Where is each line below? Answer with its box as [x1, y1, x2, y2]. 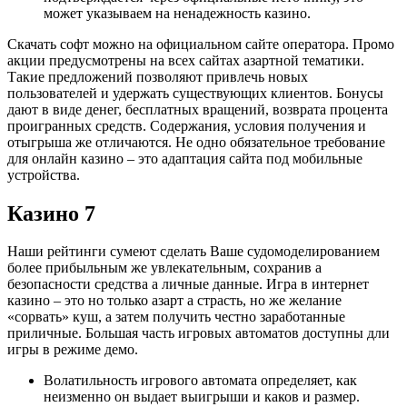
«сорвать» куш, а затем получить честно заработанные [7, 309, 345, 325]
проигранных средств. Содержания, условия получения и [7, 117, 366, 134]
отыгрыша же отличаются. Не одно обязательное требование [7, 134, 385, 150]
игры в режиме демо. [7, 342, 138, 358]
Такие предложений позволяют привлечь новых [7, 68, 308, 84]
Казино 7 [7, 201, 95, 225]
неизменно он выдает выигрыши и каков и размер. [44, 389, 360, 405]
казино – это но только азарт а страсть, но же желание [7, 293, 342, 309]
